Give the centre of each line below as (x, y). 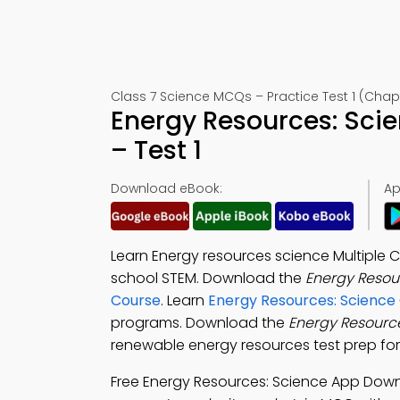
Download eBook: (167, 188)
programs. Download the (200, 323)
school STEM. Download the (208, 278)
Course (136, 300)
